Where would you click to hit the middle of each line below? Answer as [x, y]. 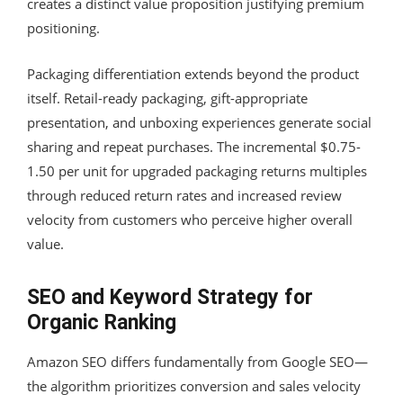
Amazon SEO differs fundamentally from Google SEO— [197, 361]
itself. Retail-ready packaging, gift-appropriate [167, 98]
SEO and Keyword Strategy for [170, 297]
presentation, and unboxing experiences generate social [199, 122]
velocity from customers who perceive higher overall [190, 219]
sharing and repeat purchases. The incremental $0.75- [194, 146]
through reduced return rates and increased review [184, 195]
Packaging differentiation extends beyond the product [193, 73]
